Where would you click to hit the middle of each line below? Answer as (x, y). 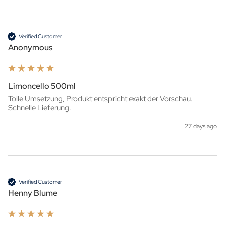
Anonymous (30, 48)
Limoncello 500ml (42, 86)
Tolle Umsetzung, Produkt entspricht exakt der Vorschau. (100, 99)
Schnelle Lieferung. (40, 108)
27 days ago (201, 126)
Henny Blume (33, 193)
